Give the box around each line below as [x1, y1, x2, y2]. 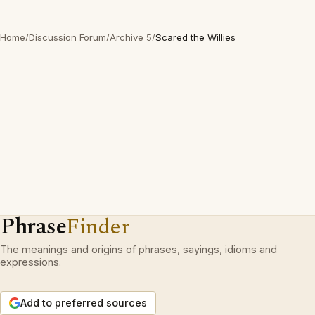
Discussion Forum [29, 32, 106, 43]
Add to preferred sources [20, 297, 147, 309]
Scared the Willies [155, 32, 236, 43]
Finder [66, 210, 130, 243]
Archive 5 [110, 32, 152, 43]
